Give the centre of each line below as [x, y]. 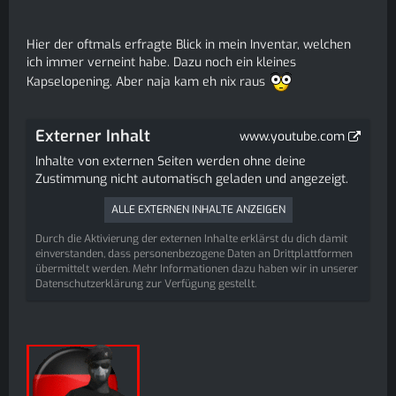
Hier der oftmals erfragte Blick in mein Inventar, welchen [189, 45]
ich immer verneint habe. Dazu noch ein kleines [161, 62]
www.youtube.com [292, 137]
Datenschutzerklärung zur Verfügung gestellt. [146, 284]
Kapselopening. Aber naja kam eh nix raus [148, 81]
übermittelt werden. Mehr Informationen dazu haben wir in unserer [197, 269]
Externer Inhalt [93, 136]
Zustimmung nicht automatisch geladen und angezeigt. [192, 179]
